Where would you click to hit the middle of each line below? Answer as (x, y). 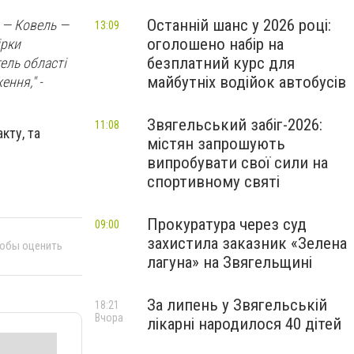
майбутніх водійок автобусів (247, 82)
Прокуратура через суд (227, 224)
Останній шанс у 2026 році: (239, 25)
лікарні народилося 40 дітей (244, 324)
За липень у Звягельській (237, 305)
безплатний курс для (221, 63)
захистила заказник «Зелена (247, 243)
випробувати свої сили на (237, 163)
